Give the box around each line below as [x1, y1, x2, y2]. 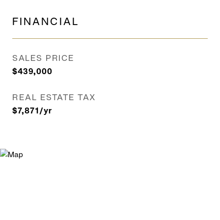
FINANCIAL [12, 15, 80, 28]
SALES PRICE [12, 53, 75, 63]
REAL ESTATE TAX [12, 92, 96, 103]
